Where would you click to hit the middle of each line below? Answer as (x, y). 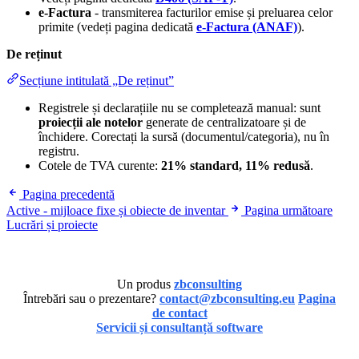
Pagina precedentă (69, 194)
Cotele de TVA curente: (100, 165)
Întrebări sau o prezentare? (91, 298)
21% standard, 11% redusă (236, 165)
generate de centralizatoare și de (224, 122)
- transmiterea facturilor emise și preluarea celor (212, 12)
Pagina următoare (288, 210)
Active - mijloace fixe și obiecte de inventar (116, 210)
